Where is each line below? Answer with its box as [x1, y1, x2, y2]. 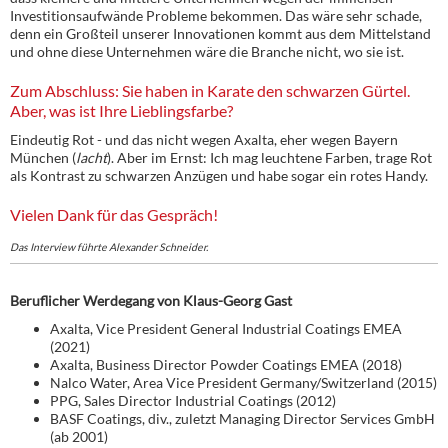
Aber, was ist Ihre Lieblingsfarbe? [10, 100, 233, 120]
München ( [10, 148, 76, 166]
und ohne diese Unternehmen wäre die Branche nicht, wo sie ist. [10, 42, 404, 60]
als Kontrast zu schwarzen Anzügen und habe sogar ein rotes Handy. [10, 166, 428, 184]
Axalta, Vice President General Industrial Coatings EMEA [50, 319, 402, 337]
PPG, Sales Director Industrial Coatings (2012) [50, 391, 336, 409]
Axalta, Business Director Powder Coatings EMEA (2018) [50, 355, 402, 373]
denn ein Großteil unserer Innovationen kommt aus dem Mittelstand [10, 24, 431, 42]
